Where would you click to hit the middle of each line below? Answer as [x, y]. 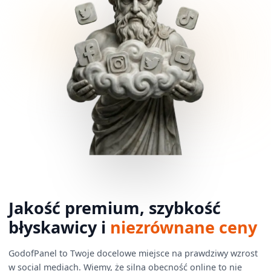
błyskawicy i [60, 227]
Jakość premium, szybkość [115, 208]
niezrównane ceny [184, 227]
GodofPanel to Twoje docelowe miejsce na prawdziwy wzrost [133, 253]
